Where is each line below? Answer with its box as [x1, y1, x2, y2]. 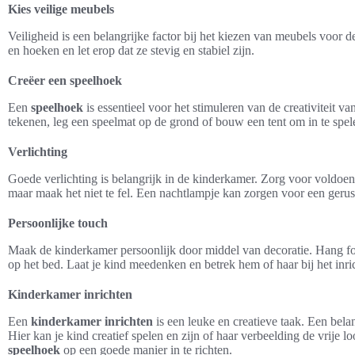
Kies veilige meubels [8, 2, 114, 16]
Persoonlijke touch [8, 216, 108, 230]
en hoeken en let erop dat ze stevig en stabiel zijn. [8, 43, 254, 57]
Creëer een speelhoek [8, 73, 122, 87]
